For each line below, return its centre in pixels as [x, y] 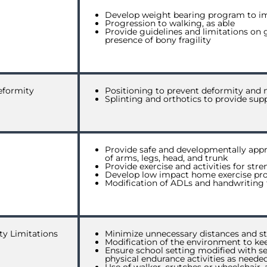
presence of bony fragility [158, 40]
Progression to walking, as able [170, 23]
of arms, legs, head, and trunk [166, 158]
